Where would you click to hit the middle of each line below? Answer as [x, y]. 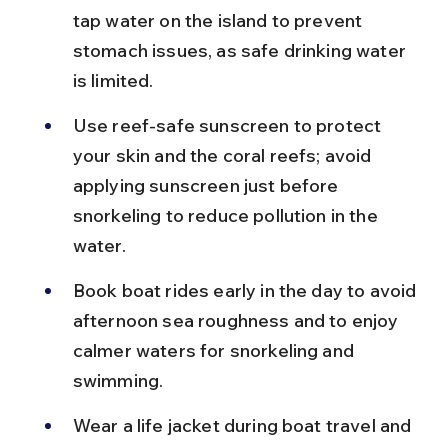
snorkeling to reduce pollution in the [227, 215]
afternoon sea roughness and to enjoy [237, 320]
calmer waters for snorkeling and [215, 350]
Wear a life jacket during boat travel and [244, 425]
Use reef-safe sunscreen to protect [229, 125]
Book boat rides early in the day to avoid [246, 290]
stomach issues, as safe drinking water [241, 50]
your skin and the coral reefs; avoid [224, 155]
